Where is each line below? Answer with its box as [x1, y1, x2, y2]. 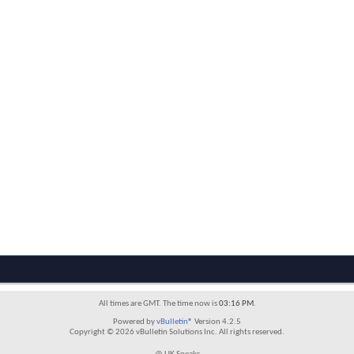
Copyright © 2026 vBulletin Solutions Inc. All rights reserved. [70, 328, 284, 337]
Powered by [113, 318, 156, 326]
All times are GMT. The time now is [98, 299, 219, 308]
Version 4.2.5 [193, 318, 241, 326]
